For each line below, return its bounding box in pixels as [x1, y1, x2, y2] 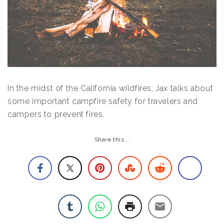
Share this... [94, 135, 130, 143]
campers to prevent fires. [7, 109, 105, 119]
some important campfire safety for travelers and [7, 96, 198, 106]
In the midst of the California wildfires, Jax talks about [7, 83, 213, 93]
